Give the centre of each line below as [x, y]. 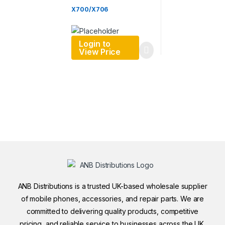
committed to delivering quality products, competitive [113, 211]
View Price [100, 51]
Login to [95, 43]
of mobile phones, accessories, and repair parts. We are [113, 199]
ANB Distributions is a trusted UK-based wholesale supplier [113, 186]
